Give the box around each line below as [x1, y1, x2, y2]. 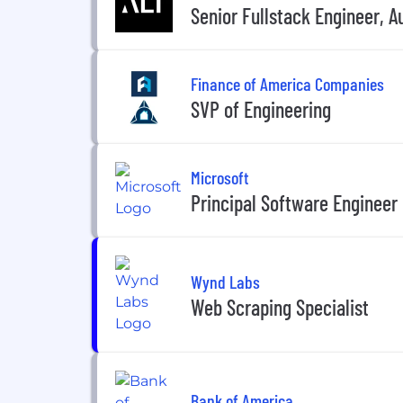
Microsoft [191, 166, 249, 188]
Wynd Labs [191, 270, 260, 292]
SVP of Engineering [191, 95, 331, 122]
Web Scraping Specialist [191, 293, 369, 320]
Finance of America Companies [191, 72, 384, 94]
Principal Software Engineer [191, 189, 398, 216]
